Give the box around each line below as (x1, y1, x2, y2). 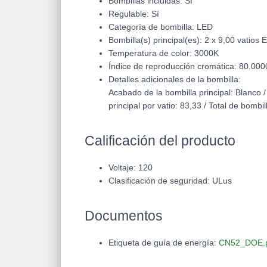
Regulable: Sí (108, 9, 159, 19)
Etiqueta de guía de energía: (108, 238, 219, 248)
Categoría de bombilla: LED (108, 22, 213, 32)
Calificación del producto (85, 133, 235, 149)
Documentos (85, 208, 163, 224)
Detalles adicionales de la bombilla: (108, 74, 241, 85)
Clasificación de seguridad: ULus (108, 176, 232, 186)
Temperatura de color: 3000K (108, 48, 219, 58)
